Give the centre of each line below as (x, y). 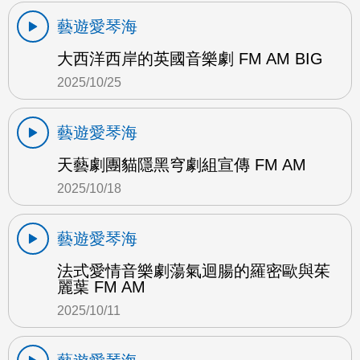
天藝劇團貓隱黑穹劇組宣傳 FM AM (182, 164)
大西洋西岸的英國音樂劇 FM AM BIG (190, 58)
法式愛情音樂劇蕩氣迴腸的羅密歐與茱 (194, 270)
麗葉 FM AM (101, 286)
